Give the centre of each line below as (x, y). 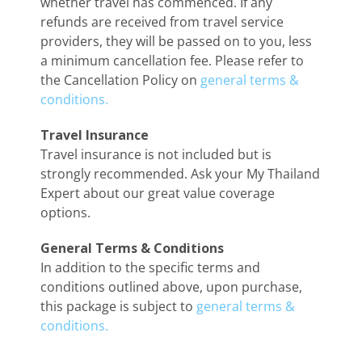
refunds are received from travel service (162, 21)
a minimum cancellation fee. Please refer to (172, 60)
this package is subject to (118, 306)
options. (65, 212)
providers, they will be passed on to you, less (176, 41)
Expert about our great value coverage (158, 193)
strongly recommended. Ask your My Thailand (180, 173)
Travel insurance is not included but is (156, 154)
